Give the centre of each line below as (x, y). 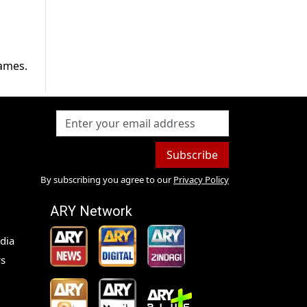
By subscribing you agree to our (106, 180)
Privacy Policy (201, 180)
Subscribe (192, 155)
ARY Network (91, 211)
